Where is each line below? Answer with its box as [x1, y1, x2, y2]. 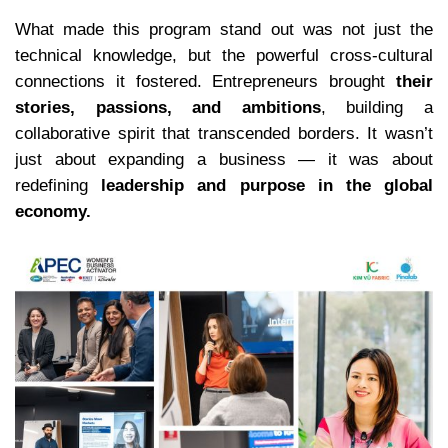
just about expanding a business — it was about [15, 149, 433, 169]
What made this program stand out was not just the [15, 19, 433, 39]
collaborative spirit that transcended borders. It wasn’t [15, 123, 433, 143]
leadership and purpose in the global [101, 175, 434, 195]
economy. [15, 201, 91, 221]
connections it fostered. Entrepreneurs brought [15, 71, 396, 91]
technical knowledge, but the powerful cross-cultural [15, 45, 433, 65]
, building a [320, 97, 434, 117]
